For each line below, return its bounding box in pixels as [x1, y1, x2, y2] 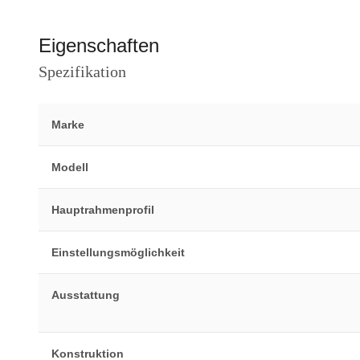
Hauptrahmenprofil [51, 203, 154, 216]
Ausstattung [51, 288, 120, 301]
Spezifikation [39, 63, 126, 80]
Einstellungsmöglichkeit [51, 246, 185, 259]
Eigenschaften [39, 35, 159, 56]
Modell [51, 161, 88, 174]
